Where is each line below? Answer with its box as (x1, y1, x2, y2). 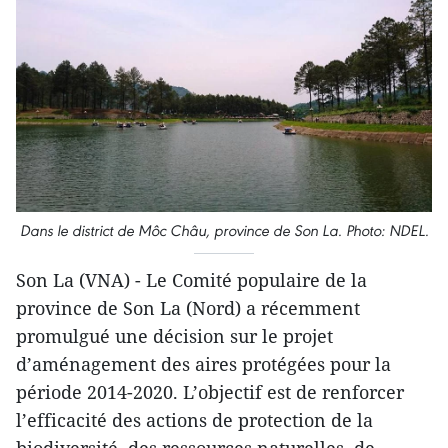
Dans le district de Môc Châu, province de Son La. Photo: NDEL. (19, 220, 429, 240)
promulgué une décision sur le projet (16, 323, 333, 348)
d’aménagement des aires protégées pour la (16, 351, 391, 376)
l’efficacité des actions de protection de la (16, 407, 373, 432)
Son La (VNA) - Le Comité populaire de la (16, 267, 367, 292)
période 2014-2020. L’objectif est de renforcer (16, 379, 404, 404)
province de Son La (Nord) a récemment (16, 295, 360, 320)
